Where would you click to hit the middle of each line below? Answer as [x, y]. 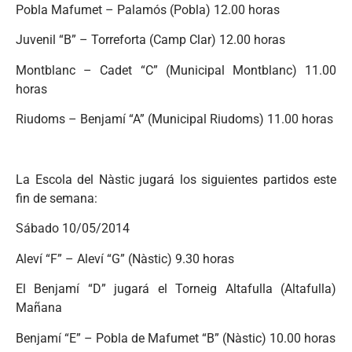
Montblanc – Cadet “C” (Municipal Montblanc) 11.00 [176, 70]
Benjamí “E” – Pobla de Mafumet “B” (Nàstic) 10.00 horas [176, 338]
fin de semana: [57, 198]
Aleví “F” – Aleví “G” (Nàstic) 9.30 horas [125, 258]
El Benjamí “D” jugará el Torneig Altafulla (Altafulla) [176, 289]
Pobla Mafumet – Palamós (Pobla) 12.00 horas [148, 10]
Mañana [39, 308]
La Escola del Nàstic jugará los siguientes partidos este [176, 179]
